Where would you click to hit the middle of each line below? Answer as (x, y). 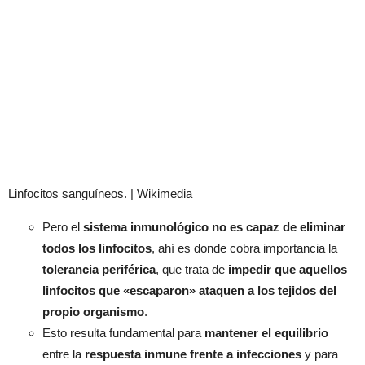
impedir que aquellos (288, 270)
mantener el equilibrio (266, 333)
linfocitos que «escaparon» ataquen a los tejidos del (189, 291)
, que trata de (192, 270)
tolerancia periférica (99, 270)
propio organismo (93, 312)
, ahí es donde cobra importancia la (244, 248)
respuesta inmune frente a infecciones (193, 354)
